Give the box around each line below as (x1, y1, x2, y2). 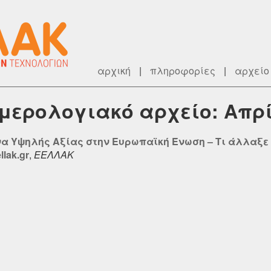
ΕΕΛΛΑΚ (34, 147, 74, 162)
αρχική (97, 64, 131, 77)
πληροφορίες (150, 64, 215, 77)
